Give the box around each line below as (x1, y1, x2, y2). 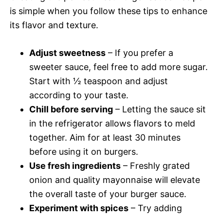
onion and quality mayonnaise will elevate (29, 174, 200, 185)
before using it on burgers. (29, 146, 138, 157)
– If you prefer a (106, 47, 173, 58)
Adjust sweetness (29, 47, 106, 58)
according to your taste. (29, 90, 128, 100)
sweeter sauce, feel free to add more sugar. (29, 61, 208, 72)
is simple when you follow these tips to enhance (10, 5, 207, 16)
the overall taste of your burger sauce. (29, 188, 186, 199)
